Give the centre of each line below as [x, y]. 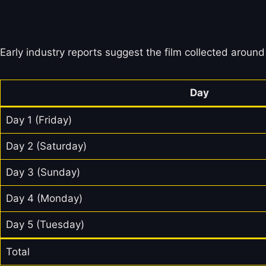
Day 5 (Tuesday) [45, 225]
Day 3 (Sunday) [43, 172]
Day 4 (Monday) [44, 199]
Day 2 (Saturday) [46, 146]
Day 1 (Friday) [39, 120]
